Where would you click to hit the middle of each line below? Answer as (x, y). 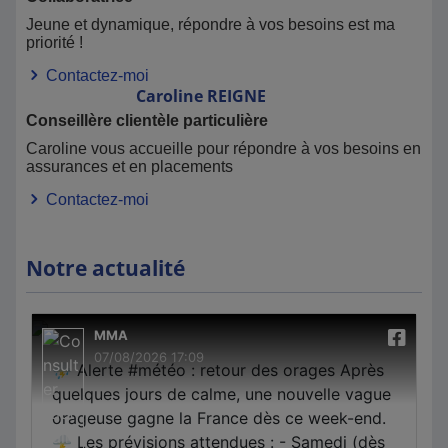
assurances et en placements (129, 166)
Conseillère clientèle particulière (147, 120)
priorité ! (54, 42)
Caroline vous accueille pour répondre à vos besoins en (223, 148)
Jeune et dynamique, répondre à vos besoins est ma (210, 24)
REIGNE (236, 96)
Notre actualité (105, 268)
